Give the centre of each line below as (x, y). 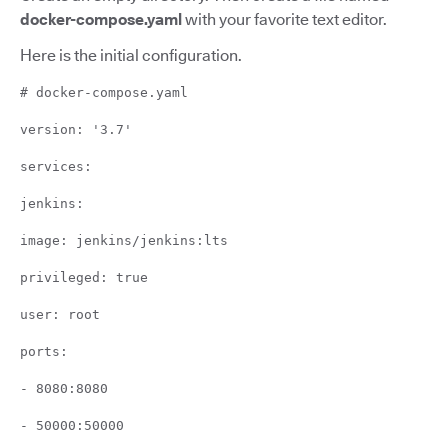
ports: (44, 351)
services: (56, 166)
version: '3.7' (76, 129)
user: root (60, 314)
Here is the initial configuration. (131, 55)
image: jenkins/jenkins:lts (124, 240)
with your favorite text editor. (284, 19)
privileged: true (84, 277)
